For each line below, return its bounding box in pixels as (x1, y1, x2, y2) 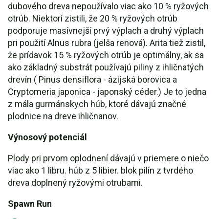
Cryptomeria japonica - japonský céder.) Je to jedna (8, 87, 206, 97)
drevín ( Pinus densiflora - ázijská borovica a (8, 74, 177, 85)
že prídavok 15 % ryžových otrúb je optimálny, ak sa (8, 50, 204, 60)
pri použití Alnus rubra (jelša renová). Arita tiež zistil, (8, 38, 205, 48)
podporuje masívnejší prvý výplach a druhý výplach (8, 25, 204, 36)
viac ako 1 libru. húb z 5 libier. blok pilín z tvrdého (8, 165, 193, 175)
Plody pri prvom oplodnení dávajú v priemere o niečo (8, 153, 209, 163)
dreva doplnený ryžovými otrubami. (8, 177, 143, 188)
